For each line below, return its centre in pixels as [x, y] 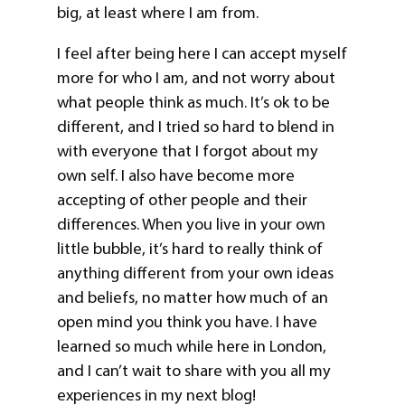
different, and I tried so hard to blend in [195, 127]
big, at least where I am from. [157, 13]
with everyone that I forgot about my [187, 151]
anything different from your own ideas [195, 273]
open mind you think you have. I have [187, 322]
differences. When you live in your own [191, 225]
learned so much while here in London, [191, 347]
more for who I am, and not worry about [196, 78]
